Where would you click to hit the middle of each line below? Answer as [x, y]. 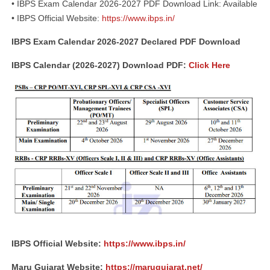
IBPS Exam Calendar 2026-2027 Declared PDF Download [126, 41]
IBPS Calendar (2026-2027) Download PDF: [100, 65]
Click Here [209, 65]
